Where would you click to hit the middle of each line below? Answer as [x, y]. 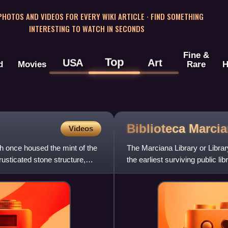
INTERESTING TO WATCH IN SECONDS [87, 28]
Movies [32, 64]
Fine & [196, 55]
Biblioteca [158, 128]
